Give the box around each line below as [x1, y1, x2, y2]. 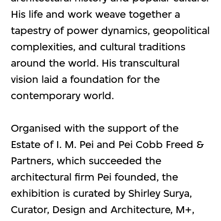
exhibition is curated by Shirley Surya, [11, 187, 192, 200]
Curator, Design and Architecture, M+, [11, 203, 195, 216]
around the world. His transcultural [11, 57, 180, 70]
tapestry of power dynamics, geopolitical [11, 24, 210, 37]
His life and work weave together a [11, 8, 181, 21]
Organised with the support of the [11, 122, 179, 135]
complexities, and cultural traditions [11, 40, 186, 53]
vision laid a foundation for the [11, 73, 160, 86]
